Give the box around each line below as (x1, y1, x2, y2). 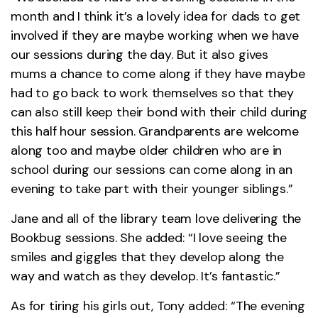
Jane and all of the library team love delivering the (11, 209, 302, 227)
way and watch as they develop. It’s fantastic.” (11, 267, 280, 285)
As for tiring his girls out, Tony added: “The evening (11, 297, 306, 314)
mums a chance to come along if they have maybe (11, 65, 306, 82)
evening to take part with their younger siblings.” (11, 180, 293, 197)
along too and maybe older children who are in (11, 141, 283, 159)
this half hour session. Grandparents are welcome (11, 122, 299, 140)
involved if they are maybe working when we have (11, 26, 299, 44)
